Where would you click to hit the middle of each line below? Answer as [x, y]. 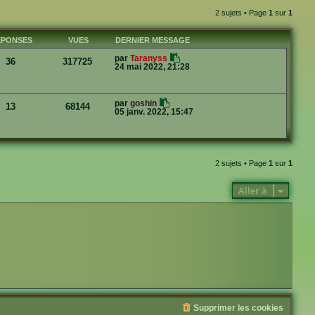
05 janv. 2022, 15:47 [154, 112]
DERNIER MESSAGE [153, 40]
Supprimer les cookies [238, 308]
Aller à [253, 191]
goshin [143, 104]
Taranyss [149, 59]
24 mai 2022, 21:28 [152, 67]
